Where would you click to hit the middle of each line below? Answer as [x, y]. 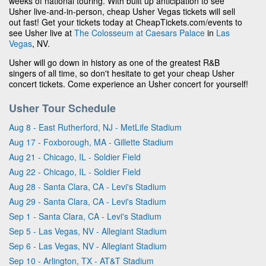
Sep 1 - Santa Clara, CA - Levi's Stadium [85, 216]
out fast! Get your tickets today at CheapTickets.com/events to [126, 22]
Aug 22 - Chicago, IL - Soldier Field [75, 171]
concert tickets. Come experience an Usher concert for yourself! [129, 83]
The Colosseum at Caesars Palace [140, 32]
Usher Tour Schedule [62, 108]
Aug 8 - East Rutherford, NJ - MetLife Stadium [95, 127]
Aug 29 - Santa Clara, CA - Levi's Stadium [88, 201]
